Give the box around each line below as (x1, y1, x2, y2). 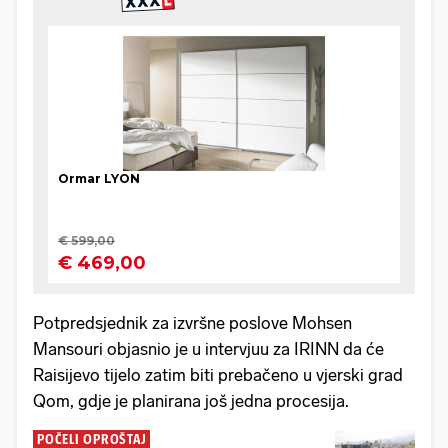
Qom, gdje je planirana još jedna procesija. (33, 391, 349, 412)
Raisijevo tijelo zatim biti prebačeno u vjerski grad (33, 365, 403, 386)
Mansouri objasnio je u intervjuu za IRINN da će (33, 339, 384, 360)
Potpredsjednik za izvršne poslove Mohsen (33, 313, 352, 334)
